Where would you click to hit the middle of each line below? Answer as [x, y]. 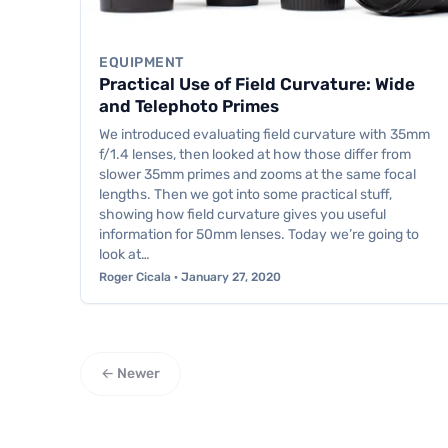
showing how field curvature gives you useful [242, 215]
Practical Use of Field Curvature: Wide [257, 84]
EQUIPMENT [142, 63]
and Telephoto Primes [189, 106]
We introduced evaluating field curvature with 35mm [264, 135]
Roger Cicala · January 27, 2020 [190, 277]
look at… [124, 255]
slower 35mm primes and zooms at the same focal [257, 175]
